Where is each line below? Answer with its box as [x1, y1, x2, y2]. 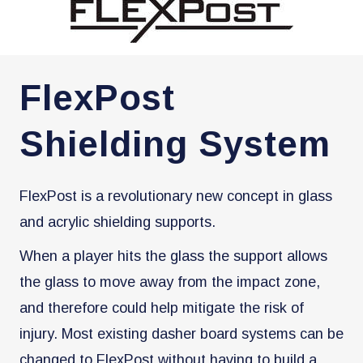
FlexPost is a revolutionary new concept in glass [19, 187, 332, 204]
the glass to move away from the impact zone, [19, 273, 320, 290]
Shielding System [19, 123, 331, 164]
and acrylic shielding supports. [19, 213, 216, 230]
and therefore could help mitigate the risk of [19, 299, 304, 316]
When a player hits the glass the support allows [19, 247, 327, 264]
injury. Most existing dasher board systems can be [19, 325, 344, 342]
